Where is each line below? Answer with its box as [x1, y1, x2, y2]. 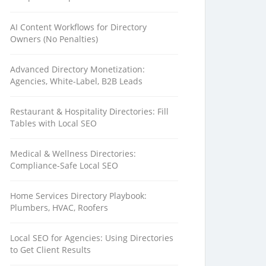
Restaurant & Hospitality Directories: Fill [10, 105, 169, 117]
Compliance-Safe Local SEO [10, 159, 118, 171]
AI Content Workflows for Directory [10, 21, 147, 33]
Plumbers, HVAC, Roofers [10, 201, 108, 213]
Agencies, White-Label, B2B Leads [10, 75, 142, 87]
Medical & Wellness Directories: [10, 147, 136, 159]
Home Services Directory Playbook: [10, 189, 147, 201]
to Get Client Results [10, 243, 91, 255]
